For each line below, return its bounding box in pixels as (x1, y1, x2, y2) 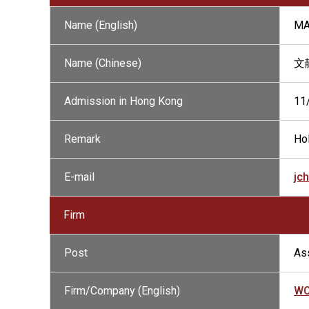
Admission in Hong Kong (64, 94, 183, 108)
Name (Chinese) (64, 57, 141, 70)
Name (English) (64, 19, 137, 32)
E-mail (64, 170, 94, 183)
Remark (64, 132, 101, 146)
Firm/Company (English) (64, 284, 180, 297)
